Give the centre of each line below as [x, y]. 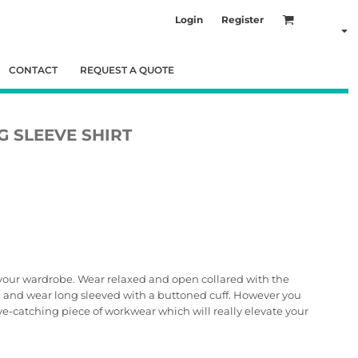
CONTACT [33, 70]
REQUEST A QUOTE [127, 70]
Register [243, 19]
